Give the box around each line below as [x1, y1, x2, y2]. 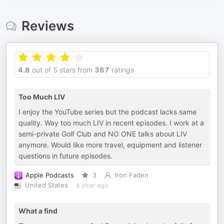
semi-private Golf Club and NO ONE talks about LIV [18, 129, 187, 138]
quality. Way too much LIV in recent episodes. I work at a [18, 118, 204, 127]
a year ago [75, 181, 108, 189]
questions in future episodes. [18, 151, 112, 160]
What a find [18, 206, 57, 215]
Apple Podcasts [25, 171, 74, 179]
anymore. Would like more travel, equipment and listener [18, 140, 202, 149]
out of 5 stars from [30, 65, 92, 74]
